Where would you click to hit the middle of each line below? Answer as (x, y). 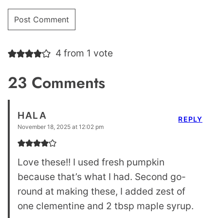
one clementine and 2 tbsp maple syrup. (106, 206)
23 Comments (56, 82)
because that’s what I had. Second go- (102, 176)
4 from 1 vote (84, 53)
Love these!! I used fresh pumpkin (91, 162)
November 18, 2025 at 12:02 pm (61, 127)
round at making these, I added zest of (101, 191)
